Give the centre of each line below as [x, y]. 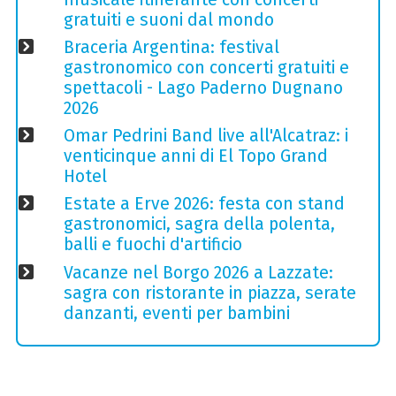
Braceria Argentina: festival [171, 48]
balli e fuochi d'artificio [152, 245]
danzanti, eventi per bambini [176, 313]
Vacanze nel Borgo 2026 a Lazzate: [198, 272]
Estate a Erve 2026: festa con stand [204, 204]
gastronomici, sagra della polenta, [199, 225]
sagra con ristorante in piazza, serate [209, 293]
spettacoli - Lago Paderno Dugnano [203, 88]
